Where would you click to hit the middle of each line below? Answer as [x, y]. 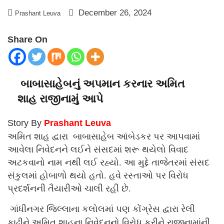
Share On [27, 39]
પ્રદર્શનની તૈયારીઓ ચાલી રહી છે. [69, 188]
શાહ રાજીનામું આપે [60, 98]
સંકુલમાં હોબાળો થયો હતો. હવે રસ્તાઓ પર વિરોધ [98, 175]
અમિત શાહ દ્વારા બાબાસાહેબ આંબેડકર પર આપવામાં [104, 136]
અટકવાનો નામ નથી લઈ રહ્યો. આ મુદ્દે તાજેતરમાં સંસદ [108, 162]
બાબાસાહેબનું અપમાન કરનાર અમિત [101, 83]
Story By [26, 123]
